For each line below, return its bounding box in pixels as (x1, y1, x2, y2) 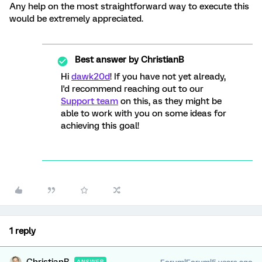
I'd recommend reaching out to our (61, 84, 204, 94)
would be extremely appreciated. (9, 13, 143, 24)
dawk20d (71, 71, 110, 82)
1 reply (9, 226, 36, 236)
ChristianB (139, 54, 184, 65)
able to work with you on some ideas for (61, 108, 226, 119)
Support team (61, 96, 118, 106)
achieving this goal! (61, 120, 139, 131)
